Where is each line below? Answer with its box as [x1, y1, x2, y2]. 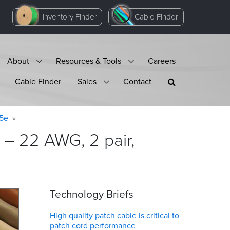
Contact [123, 75, 151, 87]
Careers [148, 54, 176, 67]
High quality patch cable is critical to [50, 209, 179, 221]
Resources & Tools [56, 54, 121, 67]
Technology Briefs [50, 186, 133, 202]
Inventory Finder [42, 11, 97, 23]
